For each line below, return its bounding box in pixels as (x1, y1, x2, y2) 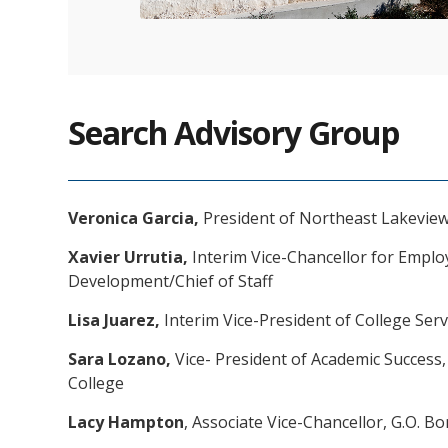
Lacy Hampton (68, 411, 184, 433)
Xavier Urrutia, (68, 246, 188, 268)
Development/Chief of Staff (68, 270, 273, 292)
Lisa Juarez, (68, 309, 160, 331)
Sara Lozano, (68, 348, 171, 370)
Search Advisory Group (68, 111, 399, 154)
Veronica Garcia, (68, 207, 199, 229)
